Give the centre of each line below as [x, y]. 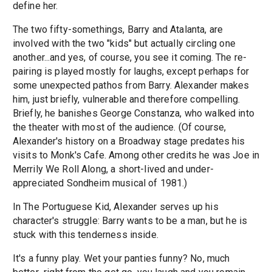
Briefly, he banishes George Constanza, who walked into [133, 114]
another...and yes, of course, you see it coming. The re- [130, 58]
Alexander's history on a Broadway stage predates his [129, 141]
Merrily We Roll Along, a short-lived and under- [113, 169]
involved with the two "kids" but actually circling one [124, 44]
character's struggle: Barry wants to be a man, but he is [130, 221]
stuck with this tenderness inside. [85, 235]
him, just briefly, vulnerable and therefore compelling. [126, 100]
